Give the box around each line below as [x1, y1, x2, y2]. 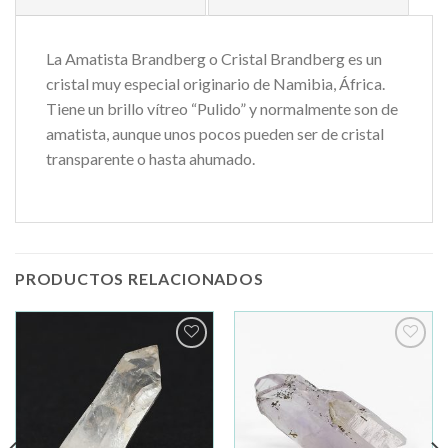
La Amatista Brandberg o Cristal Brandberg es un [46, 48, 382, 68]
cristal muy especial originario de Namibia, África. [46, 73, 385, 93]
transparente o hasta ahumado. [46, 148, 255, 168]
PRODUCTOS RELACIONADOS [15, 268, 264, 288]
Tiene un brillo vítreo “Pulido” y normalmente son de [46, 98, 398, 118]
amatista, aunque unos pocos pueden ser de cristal [46, 123, 384, 143]
